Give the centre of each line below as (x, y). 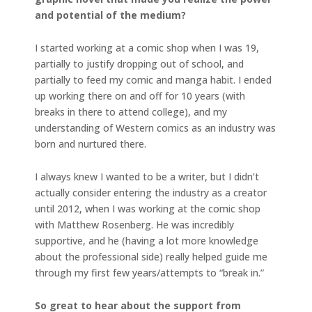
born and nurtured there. (91, 143)
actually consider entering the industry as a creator (151, 192)
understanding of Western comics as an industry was (155, 127)
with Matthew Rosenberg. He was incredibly (134, 224)
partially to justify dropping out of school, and (139, 63)
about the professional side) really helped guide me (151, 256)
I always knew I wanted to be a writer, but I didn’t (147, 176)
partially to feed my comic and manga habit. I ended (153, 79)
